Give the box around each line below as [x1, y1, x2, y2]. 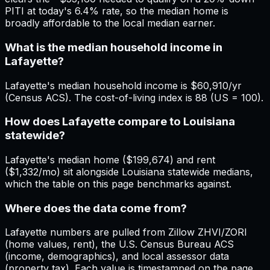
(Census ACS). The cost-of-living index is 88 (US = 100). [5, 91, 263, 104]
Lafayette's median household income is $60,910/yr [5, 79, 242, 92]
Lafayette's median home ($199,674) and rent [5, 154, 215, 166]
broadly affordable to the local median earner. [5, 17, 215, 30]
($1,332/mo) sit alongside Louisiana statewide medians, [5, 166, 253, 178]
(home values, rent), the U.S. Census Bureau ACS [5, 238, 234, 251]
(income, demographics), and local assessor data [5, 250, 229, 263]
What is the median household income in [5, 40, 222, 54]
